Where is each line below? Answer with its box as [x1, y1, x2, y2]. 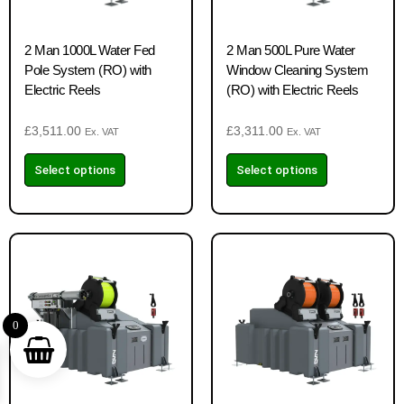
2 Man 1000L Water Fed [24, 42, 155, 58]
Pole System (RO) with [24, 62, 151, 78]
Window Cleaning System [226, 62, 368, 78]
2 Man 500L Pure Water [226, 42, 355, 58]
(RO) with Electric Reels [226, 82, 358, 97]
